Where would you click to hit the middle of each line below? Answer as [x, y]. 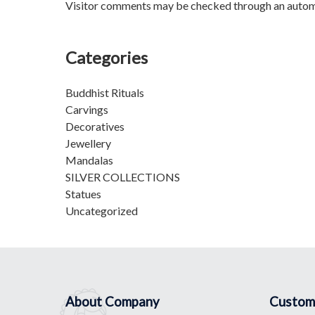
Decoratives [95, 126]
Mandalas [89, 160]
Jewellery [88, 143]
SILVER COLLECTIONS [123, 176]
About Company [112, 302]
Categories [107, 57]
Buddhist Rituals [105, 92]
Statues [83, 193]
